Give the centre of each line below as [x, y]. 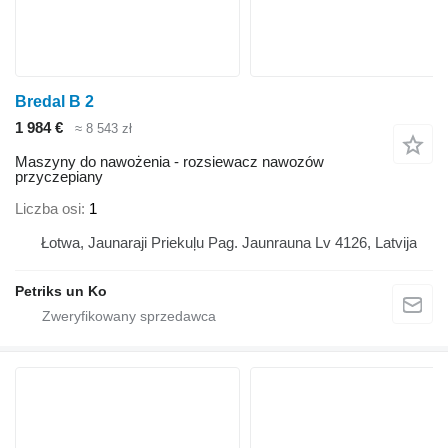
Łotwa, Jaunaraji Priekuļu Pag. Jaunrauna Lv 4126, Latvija [229, 242]
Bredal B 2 [54, 101]
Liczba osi [48, 208]
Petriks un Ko [61, 290]
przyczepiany [59, 177]
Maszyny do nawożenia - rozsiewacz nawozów [169, 162]
